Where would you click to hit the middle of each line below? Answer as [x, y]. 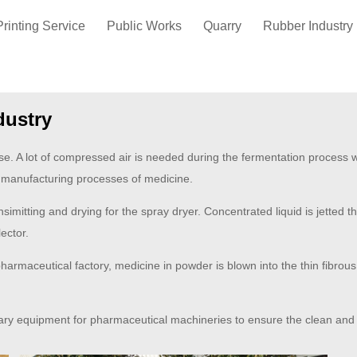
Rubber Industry [308, 26]
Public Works [144, 26]
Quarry [222, 26]
